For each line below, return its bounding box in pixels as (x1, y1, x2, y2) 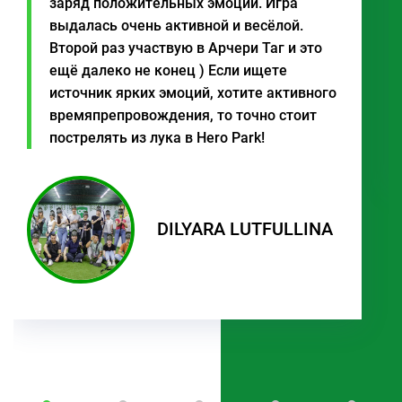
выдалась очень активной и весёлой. (49, 16, 303, 34)
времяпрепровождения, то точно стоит (49, 106, 317, 124)
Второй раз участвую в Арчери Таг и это (49, 39, 322, 57)
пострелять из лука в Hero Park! (49, 128, 265, 146)
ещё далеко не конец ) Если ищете (49, 61, 287, 79)
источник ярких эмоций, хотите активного (49, 83, 336, 101)
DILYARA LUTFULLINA (157, 218, 333, 240)
